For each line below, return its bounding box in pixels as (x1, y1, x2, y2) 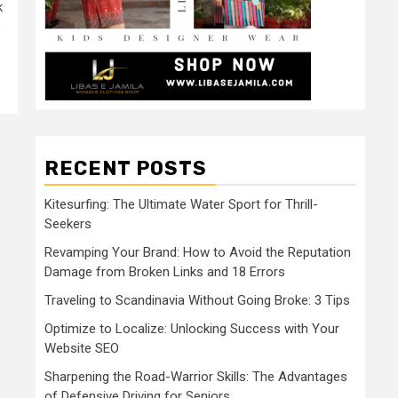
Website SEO (44, 340, 119, 356)
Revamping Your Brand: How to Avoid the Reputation (44, 244, 351, 260)
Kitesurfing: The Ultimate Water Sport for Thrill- (44, 196, 318, 212)
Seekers (44, 216, 92, 232)
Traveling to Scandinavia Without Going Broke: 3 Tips (44, 292, 350, 308)
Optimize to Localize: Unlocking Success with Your (44, 321, 339, 337)
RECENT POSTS (44, 156, 207, 180)
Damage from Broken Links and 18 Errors (44, 264, 285, 280)
